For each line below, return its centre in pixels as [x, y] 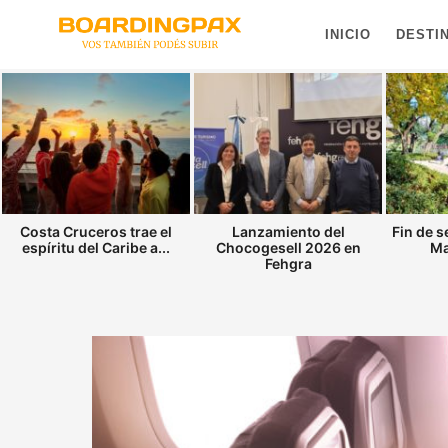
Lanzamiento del [288, 232]
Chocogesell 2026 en [288, 248]
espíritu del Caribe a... [96, 248]
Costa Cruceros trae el [96, 232]
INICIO [348, 34]
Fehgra [288, 264]
